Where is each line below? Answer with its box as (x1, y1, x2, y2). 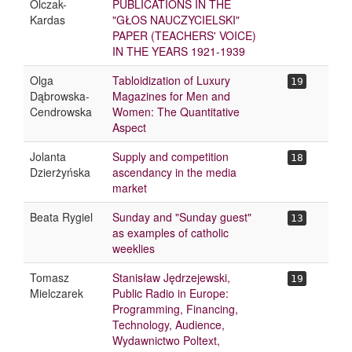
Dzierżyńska (30, 164, 90, 180)
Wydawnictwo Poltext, (112, 332, 220, 348)
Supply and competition (112, 148, 229, 164)
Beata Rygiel (30, 209, 93, 225)
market (112, 180, 147, 196)
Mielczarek (30, 285, 83, 301)
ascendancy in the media (112, 164, 236, 180)
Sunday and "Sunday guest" (112, 209, 251, 225)
